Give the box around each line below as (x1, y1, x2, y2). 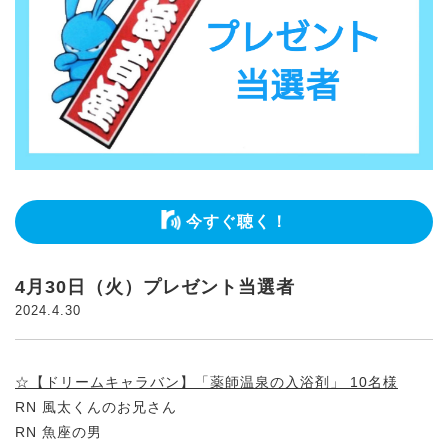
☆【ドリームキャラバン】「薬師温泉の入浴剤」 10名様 (15, 374, 398, 391)
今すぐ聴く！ (185, 213, 288, 231)
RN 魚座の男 (15, 424, 102, 441)
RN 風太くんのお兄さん (15, 399, 177, 416)
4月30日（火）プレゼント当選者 (15, 277, 295, 298)
